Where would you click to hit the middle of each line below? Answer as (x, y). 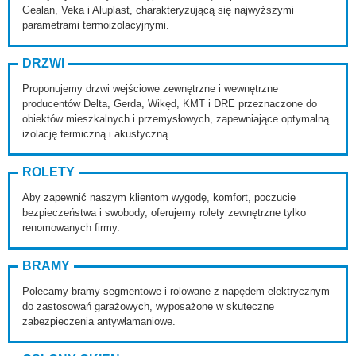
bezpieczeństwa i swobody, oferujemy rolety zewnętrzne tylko (164, 213)
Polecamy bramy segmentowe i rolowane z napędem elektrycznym (176, 291)
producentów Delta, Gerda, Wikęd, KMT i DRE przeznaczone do (170, 104)
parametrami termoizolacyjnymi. (96, 25)
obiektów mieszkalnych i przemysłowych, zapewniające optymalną (176, 119)
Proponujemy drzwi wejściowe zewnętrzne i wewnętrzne (150, 89)
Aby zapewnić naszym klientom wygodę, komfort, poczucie (159, 197)
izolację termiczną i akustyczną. (97, 134)
